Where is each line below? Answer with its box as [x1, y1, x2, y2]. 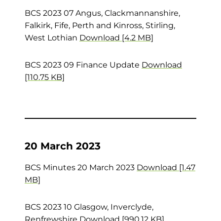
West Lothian [25, 33, 79, 42]
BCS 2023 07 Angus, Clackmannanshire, [25, 8, 180, 18]
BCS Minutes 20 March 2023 [25, 163, 137, 172]
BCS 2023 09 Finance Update [25, 60, 142, 70]
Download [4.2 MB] [79, 33, 153, 42]
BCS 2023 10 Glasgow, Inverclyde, [25, 202, 153, 212]
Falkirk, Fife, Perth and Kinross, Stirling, [25, 21, 175, 30]
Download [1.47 [137, 163, 195, 172]
